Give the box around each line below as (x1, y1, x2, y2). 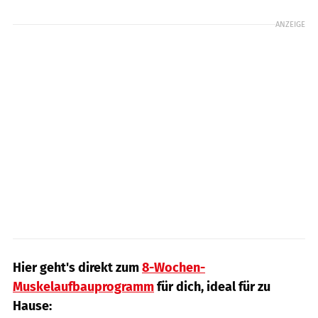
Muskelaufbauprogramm (13, 279, 154, 295)
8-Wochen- (142, 260, 205, 276)
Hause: (13, 298, 52, 314)
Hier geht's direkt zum (13, 260, 142, 276)
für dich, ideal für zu (154, 279, 270, 295)
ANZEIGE (275, 19, 305, 30)
